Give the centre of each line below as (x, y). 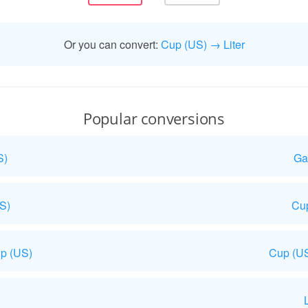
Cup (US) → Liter (202, 44)
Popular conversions (154, 118)
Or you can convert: (112, 44)
